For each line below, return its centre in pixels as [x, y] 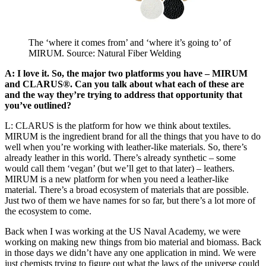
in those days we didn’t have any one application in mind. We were [130, 253]
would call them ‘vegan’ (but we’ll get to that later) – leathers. [120, 169]
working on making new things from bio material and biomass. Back [133, 242]
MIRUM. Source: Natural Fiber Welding [105, 53]
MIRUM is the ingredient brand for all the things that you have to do [133, 137]
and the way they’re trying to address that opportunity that [123, 95]
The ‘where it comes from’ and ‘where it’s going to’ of [130, 43]
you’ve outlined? [38, 106]
